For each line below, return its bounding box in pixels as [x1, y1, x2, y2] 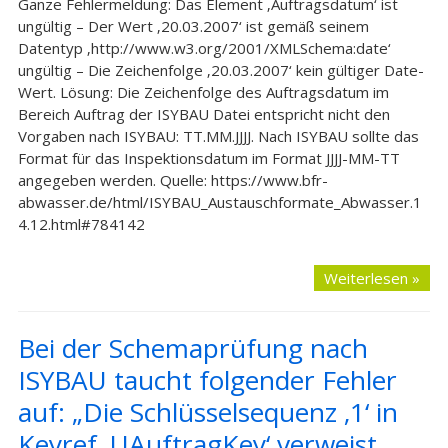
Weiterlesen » [324, 268, 421, 288]
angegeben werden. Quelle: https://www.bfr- [17, 170, 328, 190]
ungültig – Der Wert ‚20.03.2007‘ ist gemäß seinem [17, 16, 369, 36]
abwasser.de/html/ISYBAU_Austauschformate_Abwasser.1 [17, 192, 422, 212]
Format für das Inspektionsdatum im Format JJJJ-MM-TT [17, 148, 400, 168]
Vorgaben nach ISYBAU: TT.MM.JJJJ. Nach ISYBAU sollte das [17, 126, 419, 146]
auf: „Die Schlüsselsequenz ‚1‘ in [17, 394, 398, 430]
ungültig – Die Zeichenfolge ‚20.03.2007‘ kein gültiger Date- [17, 60, 424, 80]
